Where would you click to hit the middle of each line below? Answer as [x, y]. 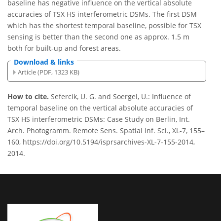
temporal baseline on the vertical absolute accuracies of [100, 108]
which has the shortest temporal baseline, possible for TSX [104, 26]
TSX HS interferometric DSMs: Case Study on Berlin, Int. [99, 119]
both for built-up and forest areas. [64, 48]
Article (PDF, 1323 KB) [49, 72]
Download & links [44, 62]
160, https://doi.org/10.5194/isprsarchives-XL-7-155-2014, [101, 142]
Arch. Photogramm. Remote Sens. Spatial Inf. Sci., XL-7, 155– [106, 131]
